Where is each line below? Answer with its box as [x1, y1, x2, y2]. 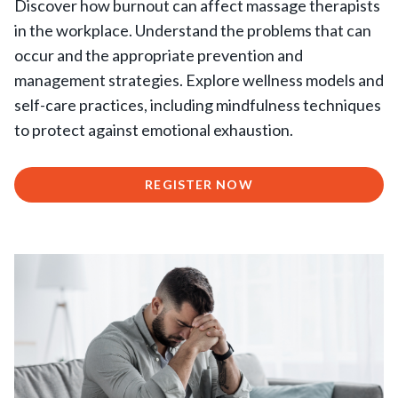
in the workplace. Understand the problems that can [14, 20, 371, 40]
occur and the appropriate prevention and [14, 45, 303, 65]
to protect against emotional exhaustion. [14, 120, 293, 139]
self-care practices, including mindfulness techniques [14, 95, 381, 115]
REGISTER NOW [145, 177, 253, 192]
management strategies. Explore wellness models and [14, 70, 384, 90]
